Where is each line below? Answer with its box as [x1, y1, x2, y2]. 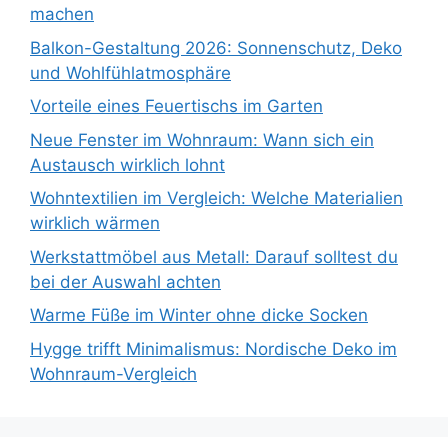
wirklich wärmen [30, 213, 160, 234]
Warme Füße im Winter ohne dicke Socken [30, 305, 368, 326]
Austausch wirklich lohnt [30, 154, 225, 175]
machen [30, 4, 94, 25]
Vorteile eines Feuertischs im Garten [30, 96, 323, 117]
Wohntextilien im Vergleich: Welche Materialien [30, 188, 403, 209]
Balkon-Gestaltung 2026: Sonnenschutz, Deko [30, 37, 402, 58]
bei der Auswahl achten [30, 271, 221, 292]
